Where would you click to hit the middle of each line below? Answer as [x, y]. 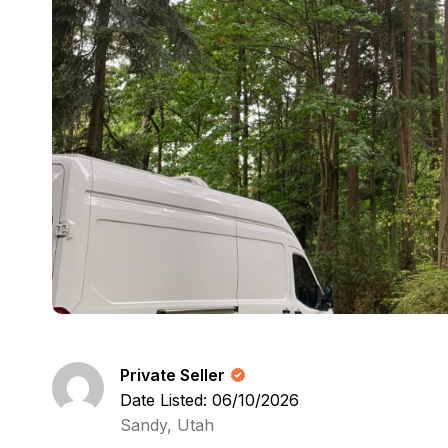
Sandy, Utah [167, 425]
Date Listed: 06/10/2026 [209, 400]
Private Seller [172, 375]
